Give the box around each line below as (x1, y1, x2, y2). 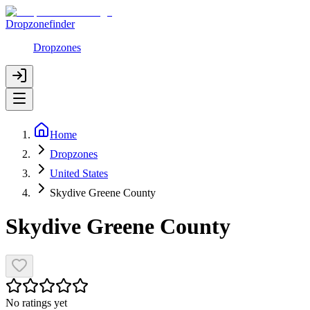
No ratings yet (6, 296, 67, 309)
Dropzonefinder (6, 18, 75, 30)
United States (50, 167, 108, 179)
